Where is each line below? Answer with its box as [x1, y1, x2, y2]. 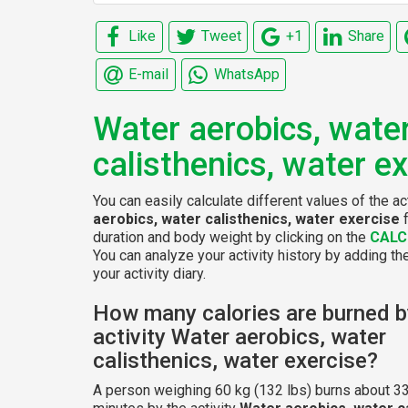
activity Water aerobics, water [93, 323, 386, 350]
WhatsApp [213, 65, 280, 83]
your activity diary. [93, 264, 206, 282]
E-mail [128, 65, 169, 83]
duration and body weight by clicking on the [93, 228, 370, 246]
